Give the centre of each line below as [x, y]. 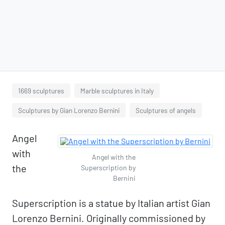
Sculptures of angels [166, 110]
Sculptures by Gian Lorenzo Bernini [69, 110]
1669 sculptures [41, 91]
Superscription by [108, 167]
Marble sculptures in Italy [117, 91]
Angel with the [114, 157]
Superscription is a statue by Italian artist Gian [111, 203]
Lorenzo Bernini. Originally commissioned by [109, 218]
